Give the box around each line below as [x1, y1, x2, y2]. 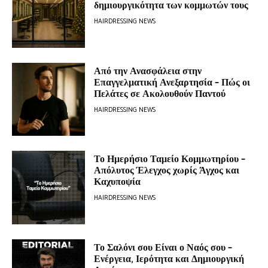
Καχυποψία [94, 174, 141, 191]
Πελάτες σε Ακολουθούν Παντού [94, 86, 226, 102]
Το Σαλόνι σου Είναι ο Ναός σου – [94, 239, 233, 256]
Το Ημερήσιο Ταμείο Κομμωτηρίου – [94, 151, 246, 168]
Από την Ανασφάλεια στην [94, 63, 202, 80]
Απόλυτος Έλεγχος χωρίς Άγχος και [94, 163, 240, 179]
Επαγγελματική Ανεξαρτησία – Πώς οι [94, 74, 251, 91]
